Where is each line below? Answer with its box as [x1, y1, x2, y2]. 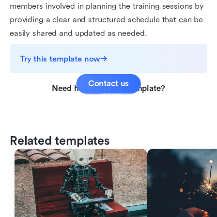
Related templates [10, 134, 110, 148]
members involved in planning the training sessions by [10, 1, 204, 11]
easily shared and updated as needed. [10, 29, 147, 38]
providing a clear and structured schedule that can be [10, 15, 203, 24]
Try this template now [20, 54, 101, 63]
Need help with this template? [52, 84, 165, 93]
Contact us [88, 79, 129, 88]
